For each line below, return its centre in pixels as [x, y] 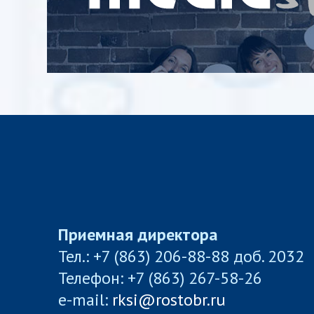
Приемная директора [138, 234]
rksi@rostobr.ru [169, 299]
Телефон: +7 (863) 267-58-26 [161, 278]
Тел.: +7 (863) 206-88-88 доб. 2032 [182, 256]
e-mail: [86, 299]
